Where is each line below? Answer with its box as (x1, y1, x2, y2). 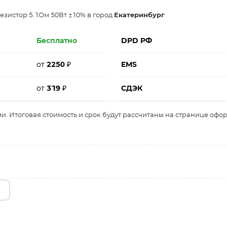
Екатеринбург (114, 12, 165, 19)
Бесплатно (36, 37, 78, 45)
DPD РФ (121, 37, 152, 45)
